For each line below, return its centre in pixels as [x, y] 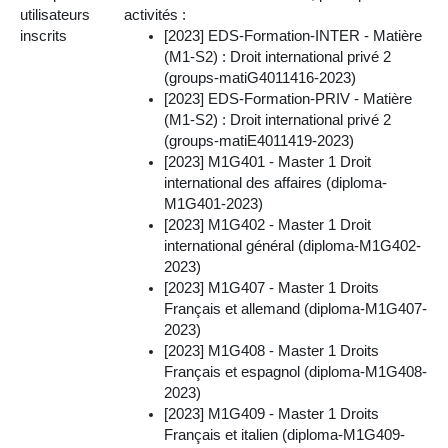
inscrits [43, 35]
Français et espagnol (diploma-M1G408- [295, 371]
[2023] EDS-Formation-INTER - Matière [293, 35]
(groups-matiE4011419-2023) [259, 140]
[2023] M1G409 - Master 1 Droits [271, 413]
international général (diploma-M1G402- [292, 245]
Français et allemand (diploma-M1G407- [295, 308]
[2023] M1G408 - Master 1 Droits [271, 350]
